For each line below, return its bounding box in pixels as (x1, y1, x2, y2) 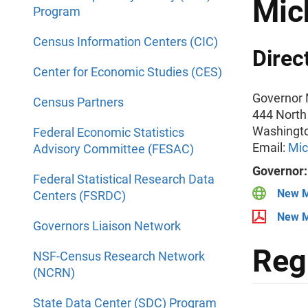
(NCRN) (33, 265, 75, 280)
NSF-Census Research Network (33, 249, 205, 263)
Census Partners (33, 95, 124, 109)
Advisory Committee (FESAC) (33, 142, 194, 156)
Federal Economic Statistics (33, 125, 184, 140)
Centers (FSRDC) (33, 188, 126, 203)
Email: (252, 140, 288, 155)
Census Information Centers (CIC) (33, 34, 218, 49)
